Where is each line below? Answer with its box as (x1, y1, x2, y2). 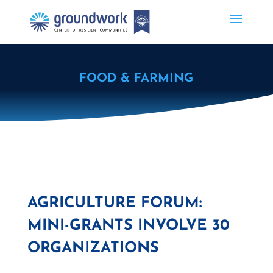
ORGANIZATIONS (27, 241, 159, 256)
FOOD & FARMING (79, 73, 194, 85)
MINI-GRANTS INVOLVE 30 (27, 218, 230, 233)
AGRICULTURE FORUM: (27, 196, 202, 211)
